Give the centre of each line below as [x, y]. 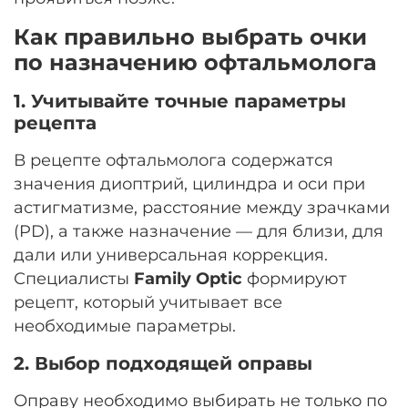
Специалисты [74, 278]
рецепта [55, 122]
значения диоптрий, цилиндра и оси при [189, 183]
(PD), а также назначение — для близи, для [199, 230]
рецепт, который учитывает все [148, 301]
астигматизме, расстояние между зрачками [202, 207]
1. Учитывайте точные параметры [180, 101]
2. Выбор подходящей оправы [163, 363]
